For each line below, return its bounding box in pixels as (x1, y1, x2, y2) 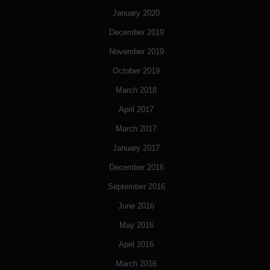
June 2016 (118, 201, 154, 211)
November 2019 (108, 47, 164, 57)
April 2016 (119, 240, 154, 250)
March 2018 (116, 86, 157, 95)
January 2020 (113, 8, 160, 18)
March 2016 (116, 259, 157, 269)
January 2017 (113, 143, 160, 153)
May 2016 (119, 221, 154, 230)
